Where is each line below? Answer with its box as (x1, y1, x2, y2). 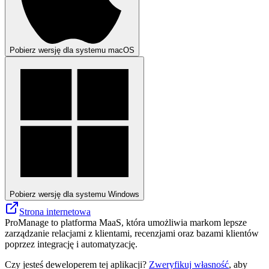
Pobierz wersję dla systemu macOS (10, 45, 134, 55)
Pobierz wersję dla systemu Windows (10, 189, 139, 199)
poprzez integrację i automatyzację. (5, 238, 138, 249)
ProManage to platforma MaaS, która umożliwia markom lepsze (5, 217, 247, 228)
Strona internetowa (19, 206, 91, 217)
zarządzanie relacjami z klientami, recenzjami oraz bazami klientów (5, 228, 259, 238)
